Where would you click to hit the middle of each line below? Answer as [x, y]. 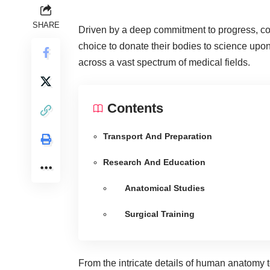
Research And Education [155, 162]
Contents [135, 108]
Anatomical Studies [165, 188]
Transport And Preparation [159, 136]
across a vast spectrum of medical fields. [164, 62]
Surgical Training [160, 214]
